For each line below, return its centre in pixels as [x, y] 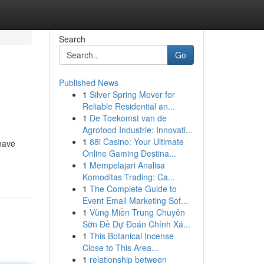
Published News [88, 82]
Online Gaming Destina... [129, 153]
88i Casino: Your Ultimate [136, 141]
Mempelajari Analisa [127, 165]
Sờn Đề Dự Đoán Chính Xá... [136, 224]
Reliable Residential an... [128, 106]
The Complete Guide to [133, 189]
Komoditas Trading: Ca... [128, 177]
